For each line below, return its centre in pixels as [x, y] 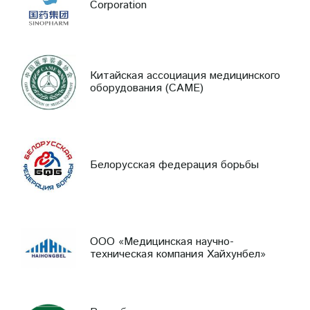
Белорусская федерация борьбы [174, 165]
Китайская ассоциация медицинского [185, 75]
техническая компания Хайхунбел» [178, 254]
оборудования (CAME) [147, 88]
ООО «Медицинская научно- [162, 241]
